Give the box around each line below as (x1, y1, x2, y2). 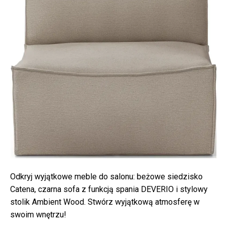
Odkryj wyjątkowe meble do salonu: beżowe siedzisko (10, 171, 203, 181)
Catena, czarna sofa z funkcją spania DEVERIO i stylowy (10, 184, 208, 194)
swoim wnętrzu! (10, 209, 66, 219)
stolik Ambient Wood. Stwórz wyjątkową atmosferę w (10, 197, 200, 207)
